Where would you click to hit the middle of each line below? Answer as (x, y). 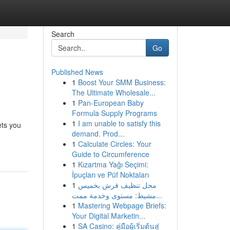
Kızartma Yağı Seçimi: (113, 164)
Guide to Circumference (110, 154)
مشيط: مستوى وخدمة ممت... (159, 195)
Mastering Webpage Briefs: (122, 205)
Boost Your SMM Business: (122, 82)
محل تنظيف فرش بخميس (117, 185)
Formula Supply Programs (114, 113)
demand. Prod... (98, 133)
